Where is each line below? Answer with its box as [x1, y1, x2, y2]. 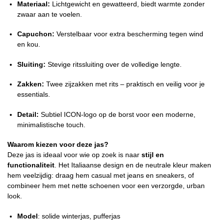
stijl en [141, 151, 164, 159]
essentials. [17, 90, 50, 99]
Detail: [17, 110, 39, 118]
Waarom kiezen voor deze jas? [7, 140, 109, 149]
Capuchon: [17, 30, 55, 38]
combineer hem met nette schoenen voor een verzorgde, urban [7, 182, 205, 190]
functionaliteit [7, 161, 55, 169]
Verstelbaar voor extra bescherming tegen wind [55, 30, 203, 38]
